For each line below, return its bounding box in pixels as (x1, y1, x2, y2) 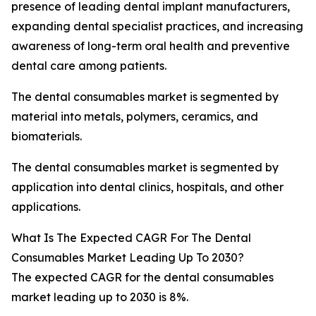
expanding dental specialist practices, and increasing (11, 19, 303, 34)
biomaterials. (11, 129, 82, 144)
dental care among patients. (11, 59, 166, 73)
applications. (11, 200, 80, 214)
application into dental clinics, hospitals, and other (11, 180, 284, 195)
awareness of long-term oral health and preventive (11, 39, 290, 54)
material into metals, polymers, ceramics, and (11, 109, 258, 124)
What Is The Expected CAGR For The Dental (11, 231, 251, 245)
